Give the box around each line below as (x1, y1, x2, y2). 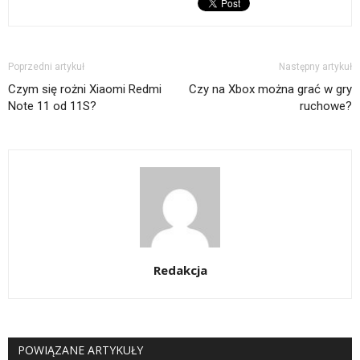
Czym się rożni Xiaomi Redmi (8, 81, 162, 96)
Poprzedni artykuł (8, 60, 84, 72)
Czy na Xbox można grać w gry (189, 81, 352, 96)
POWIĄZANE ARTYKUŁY (18, 342, 143, 358)
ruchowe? (300, 98, 352, 113)
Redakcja (153, 261, 207, 278)
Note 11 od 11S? (8, 98, 96, 113)
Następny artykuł (279, 60, 352, 72)
